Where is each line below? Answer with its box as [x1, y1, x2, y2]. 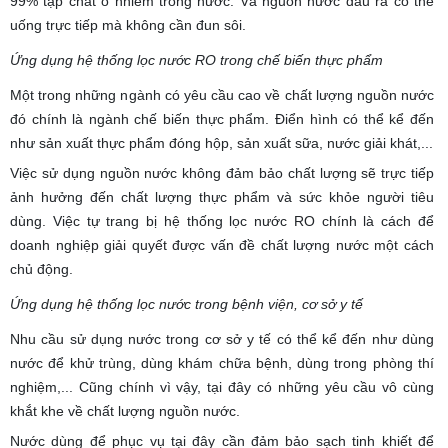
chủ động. [10, 260, 73, 277]
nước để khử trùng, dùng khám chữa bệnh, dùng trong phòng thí [10, 355, 434, 372]
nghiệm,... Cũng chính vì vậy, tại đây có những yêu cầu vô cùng [10, 379, 434, 396]
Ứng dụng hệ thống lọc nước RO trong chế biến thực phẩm [10, 51, 383, 68]
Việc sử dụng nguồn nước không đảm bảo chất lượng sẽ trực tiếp [10, 164, 434, 181]
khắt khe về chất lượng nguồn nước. [10, 403, 244, 420]
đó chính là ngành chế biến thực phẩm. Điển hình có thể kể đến [10, 111, 434, 128]
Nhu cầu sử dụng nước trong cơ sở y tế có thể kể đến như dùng [10, 331, 434, 348]
